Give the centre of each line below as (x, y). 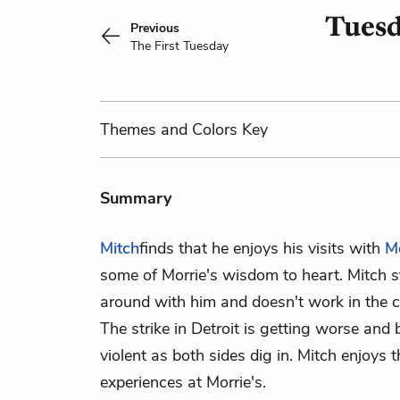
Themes (130, 129)
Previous (155, 28)
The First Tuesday (179, 46)
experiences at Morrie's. (183, 382)
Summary (136, 198)
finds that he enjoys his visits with (262, 248)
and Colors (199, 129)
